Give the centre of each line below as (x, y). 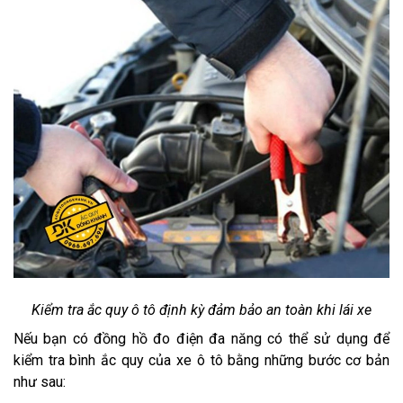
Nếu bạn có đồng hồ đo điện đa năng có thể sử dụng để (201, 338)
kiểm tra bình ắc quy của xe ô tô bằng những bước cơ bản (201, 360)
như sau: (40, 381)
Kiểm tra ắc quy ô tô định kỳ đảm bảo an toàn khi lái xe (201, 309)
